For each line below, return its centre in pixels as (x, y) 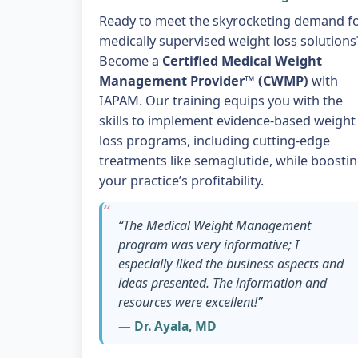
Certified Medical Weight (243, 60)
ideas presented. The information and (222, 282)
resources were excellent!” (190, 302)
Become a (131, 60)
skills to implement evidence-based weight (228, 120)
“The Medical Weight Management (214, 225)
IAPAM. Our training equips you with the (221, 100)
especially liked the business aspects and (231, 263)
